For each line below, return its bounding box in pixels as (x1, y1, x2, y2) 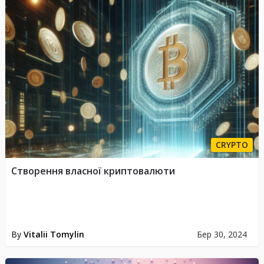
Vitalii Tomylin (23, 229, 84, 240)
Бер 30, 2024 (196, 229, 247, 240)
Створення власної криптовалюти (11, 164, 175, 178)
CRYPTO (216, 139, 249, 151)
